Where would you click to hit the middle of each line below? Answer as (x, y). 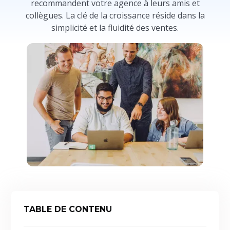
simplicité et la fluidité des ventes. (115, 28)
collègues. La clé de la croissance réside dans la (115, 15)
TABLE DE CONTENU (68, 209)
